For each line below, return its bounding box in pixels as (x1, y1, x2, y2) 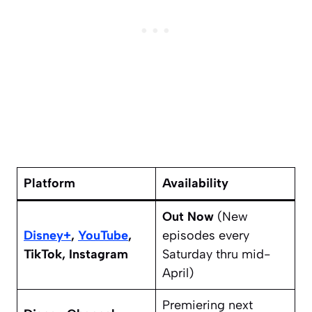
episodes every (162, 228, 249, 244)
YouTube (78, 228, 128, 244)
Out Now (162, 209, 214, 225)
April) (162, 265, 194, 281)
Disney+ (24, 228, 71, 244)
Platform (24, 175, 75, 192)
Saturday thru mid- (162, 247, 270, 263)
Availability (162, 175, 228, 192)
